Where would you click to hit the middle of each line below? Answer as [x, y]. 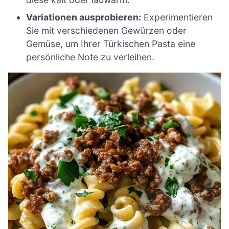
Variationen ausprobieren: [84, 17]
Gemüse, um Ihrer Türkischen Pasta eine [111, 43]
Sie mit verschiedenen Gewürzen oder [107, 30]
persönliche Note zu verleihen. [90, 57]
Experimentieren [177, 17]
